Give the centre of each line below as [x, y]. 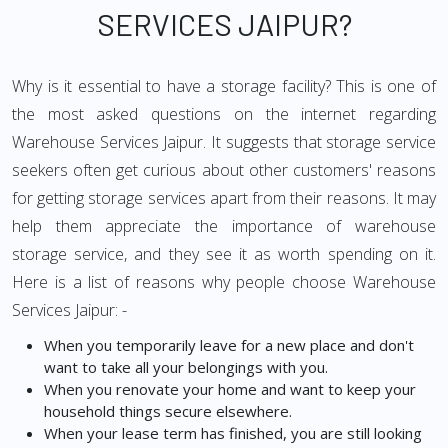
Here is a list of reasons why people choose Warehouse [224, 282]
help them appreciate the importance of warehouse [224, 226]
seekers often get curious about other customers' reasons [224, 170]
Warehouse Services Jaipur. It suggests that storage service [224, 142]
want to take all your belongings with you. [186, 367]
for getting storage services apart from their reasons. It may [224, 198]
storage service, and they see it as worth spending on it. [224, 254]
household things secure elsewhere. [168, 411]
